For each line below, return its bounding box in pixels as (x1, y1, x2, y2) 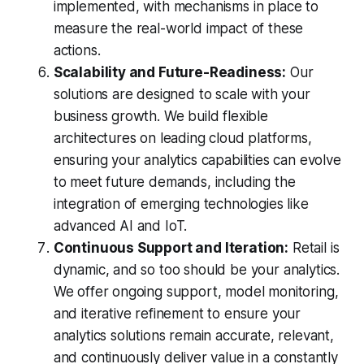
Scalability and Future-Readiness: (53, 64, 287, 81)
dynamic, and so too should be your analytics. (53, 262, 340, 279)
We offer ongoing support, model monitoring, (53, 284, 339, 301)
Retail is (288, 240, 340, 257)
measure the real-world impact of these (53, 20, 304, 37)
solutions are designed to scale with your (53, 86, 310, 103)
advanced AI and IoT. (53, 218, 188, 235)
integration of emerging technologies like (53, 196, 309, 213)
